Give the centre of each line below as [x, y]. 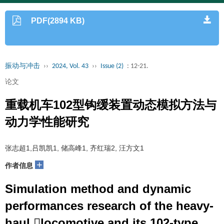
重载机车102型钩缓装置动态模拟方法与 [111, 105]
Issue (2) [112, 66]
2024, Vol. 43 [70, 66]
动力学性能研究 [47, 122]
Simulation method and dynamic [98, 189]
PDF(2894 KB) [58, 21]
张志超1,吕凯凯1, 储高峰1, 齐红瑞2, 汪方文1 [74, 148]
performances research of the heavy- [109, 206]
